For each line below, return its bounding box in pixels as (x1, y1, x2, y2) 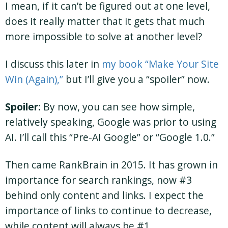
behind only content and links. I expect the (5, 188, 204, 202)
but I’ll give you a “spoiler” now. (63, 72, 210, 86)
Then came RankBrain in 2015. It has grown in (5, 157, 218, 172)
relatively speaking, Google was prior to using (5, 115, 216, 129)
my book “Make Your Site (102, 56, 219, 71)
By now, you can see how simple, (41, 99, 195, 113)
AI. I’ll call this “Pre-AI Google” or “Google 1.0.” (5, 130, 215, 144)
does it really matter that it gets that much (5, 14, 205, 28)
